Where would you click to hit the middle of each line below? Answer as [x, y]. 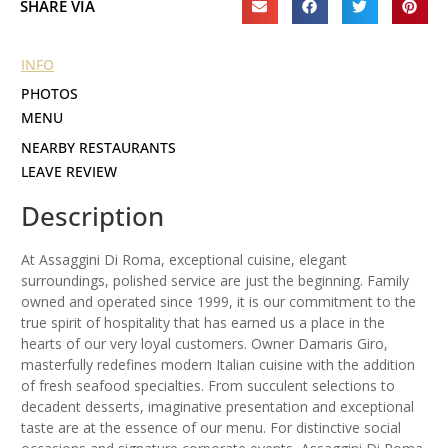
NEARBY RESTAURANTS [98, 148]
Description [92, 216]
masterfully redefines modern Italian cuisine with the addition [218, 365]
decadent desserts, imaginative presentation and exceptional [217, 407]
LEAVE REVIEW [69, 172]
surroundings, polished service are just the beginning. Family [215, 281]
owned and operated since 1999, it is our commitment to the [218, 302]
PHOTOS [49, 94]
